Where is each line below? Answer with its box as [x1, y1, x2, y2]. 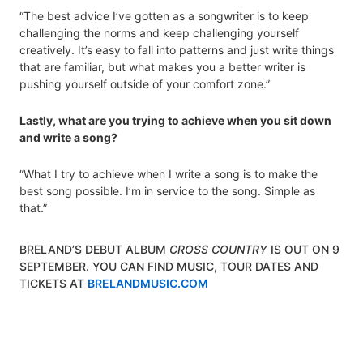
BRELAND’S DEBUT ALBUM [19, 241, 169, 256]
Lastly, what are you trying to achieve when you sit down [19, 113, 331, 127]
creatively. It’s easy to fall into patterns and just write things [19, 42, 334, 57]
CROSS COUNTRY [169, 241, 267, 256]
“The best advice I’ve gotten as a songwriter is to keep [19, 8, 309, 23]
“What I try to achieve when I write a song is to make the [19, 166, 318, 181]
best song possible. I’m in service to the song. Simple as [19, 183, 315, 198]
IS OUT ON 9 [267, 241, 340, 256]
